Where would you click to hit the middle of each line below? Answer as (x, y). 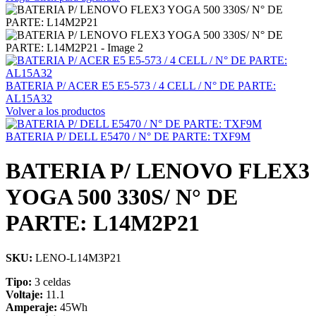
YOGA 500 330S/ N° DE (122, 197)
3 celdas (53, 281)
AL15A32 (29, 98)
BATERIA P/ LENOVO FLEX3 (158, 171)
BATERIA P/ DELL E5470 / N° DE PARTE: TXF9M (128, 136)
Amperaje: (33, 307)
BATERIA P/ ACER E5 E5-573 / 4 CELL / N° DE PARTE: (141, 86)
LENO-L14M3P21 (77, 257)
